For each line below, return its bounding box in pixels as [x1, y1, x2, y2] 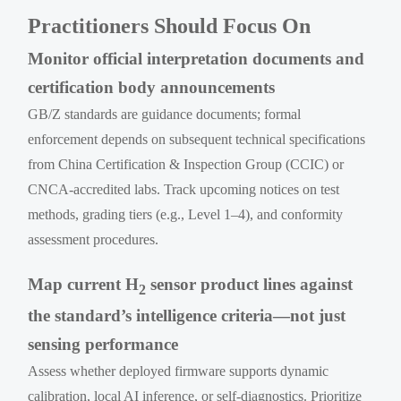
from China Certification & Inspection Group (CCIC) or [28, 157, 345, 173]
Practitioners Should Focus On [28, 14, 311, 38]
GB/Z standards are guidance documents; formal [28, 107, 302, 123]
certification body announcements [28, 78, 276, 98]
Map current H [28, 275, 140, 294]
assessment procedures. [28, 232, 159, 248]
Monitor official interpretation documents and [28, 49, 365, 69]
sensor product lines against [146, 275, 354, 294]
